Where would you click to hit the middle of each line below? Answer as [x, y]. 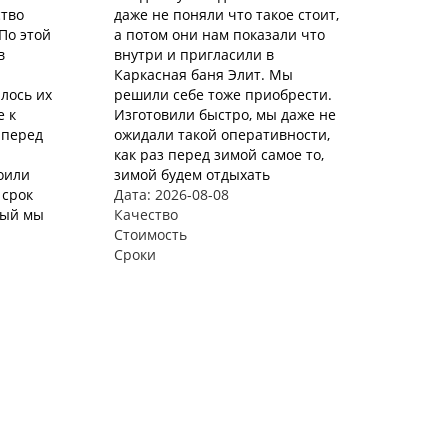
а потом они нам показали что [219, 34]
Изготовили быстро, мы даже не [224, 114]
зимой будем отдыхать [191, 174]
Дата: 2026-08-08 [171, 194]
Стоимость [150, 234]
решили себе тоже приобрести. [222, 94]
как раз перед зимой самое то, [218, 154]
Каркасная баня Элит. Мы [203, 74]
